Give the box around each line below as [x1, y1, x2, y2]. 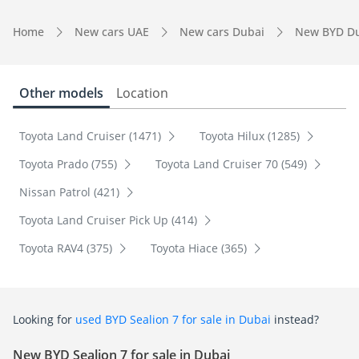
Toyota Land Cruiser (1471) [19, 128, 164, 144]
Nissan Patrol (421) [19, 184, 123, 200]
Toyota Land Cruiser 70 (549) [155, 156, 310, 172]
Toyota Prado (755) [19, 156, 120, 172]
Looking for [13, 312, 75, 328]
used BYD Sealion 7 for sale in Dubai [75, 312, 271, 328]
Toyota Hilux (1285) [199, 128, 303, 144]
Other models [19, 84, 103, 102]
